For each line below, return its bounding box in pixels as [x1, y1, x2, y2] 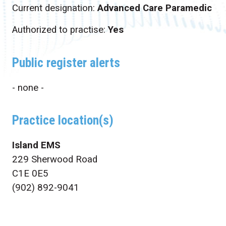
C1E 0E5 [12, 167, 48, 179]
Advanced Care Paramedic [97, 2, 212, 14]
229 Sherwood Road [12, 153, 97, 165]
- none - [12, 82, 44, 93]
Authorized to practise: [12, 24, 108, 36]
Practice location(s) [12, 113, 114, 128]
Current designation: [12, 2, 97, 14]
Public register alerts [12, 55, 120, 70]
